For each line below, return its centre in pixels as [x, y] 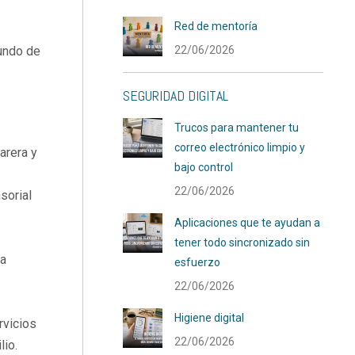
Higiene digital [210, 318]
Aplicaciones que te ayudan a [248, 223]
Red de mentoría [216, 26]
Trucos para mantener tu [237, 128]
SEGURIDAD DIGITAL [176, 95]
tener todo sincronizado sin [242, 242]
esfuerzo [198, 262]
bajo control [204, 167]
